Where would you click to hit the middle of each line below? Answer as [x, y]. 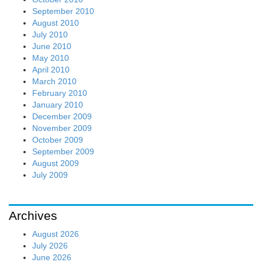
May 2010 [51, 58]
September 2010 [63, 11]
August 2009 [56, 163]
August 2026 [56, 234]
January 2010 [58, 104]
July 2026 [50, 245]
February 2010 [60, 93]
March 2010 [54, 81]
